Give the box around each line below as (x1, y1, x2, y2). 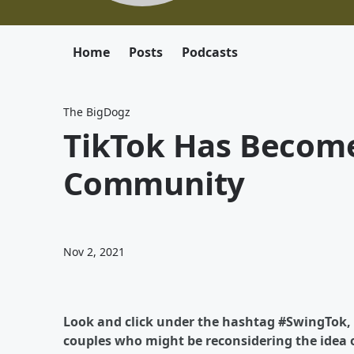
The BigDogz (63, 104, 130, 119)
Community (63, 161, 246, 205)
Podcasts (182, 43, 238, 61)
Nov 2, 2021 (63, 244, 125, 259)
